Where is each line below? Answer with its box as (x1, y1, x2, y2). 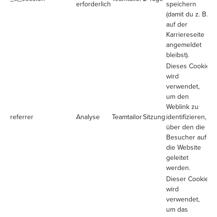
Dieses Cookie (166, 61, 210, 71)
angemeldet (166, 40, 201, 50)
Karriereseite (166, 30, 204, 40)
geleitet (166, 153, 188, 163)
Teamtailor (112, 112, 142, 122)
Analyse (76, 112, 100, 122)
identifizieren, (166, 112, 206, 122)
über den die (166, 122, 205, 132)
